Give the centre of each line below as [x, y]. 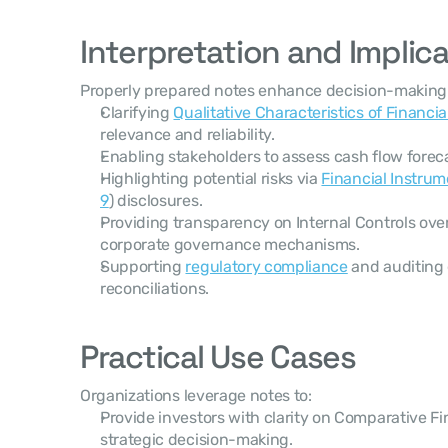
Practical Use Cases [218, 357]
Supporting [143, 266]
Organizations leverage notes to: [196, 395]
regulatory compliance [266, 266]
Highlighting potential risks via [211, 178]
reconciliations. [154, 288]
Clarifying [137, 112]
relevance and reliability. [187, 134]
